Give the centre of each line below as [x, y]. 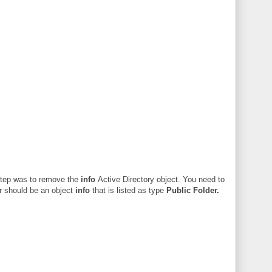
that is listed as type [128, 190]
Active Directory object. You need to [161, 179]
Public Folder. [193, 190]
